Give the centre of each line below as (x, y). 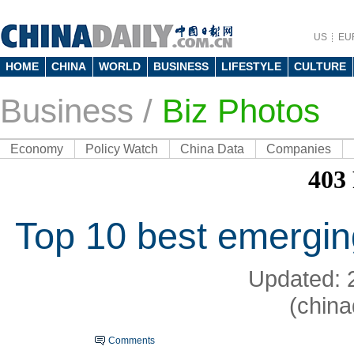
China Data (212, 149)
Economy (37, 149)
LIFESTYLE (251, 66)
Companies (299, 149)
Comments (132, 341)
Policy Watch (122, 149)
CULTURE (320, 66)
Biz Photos (241, 111)
